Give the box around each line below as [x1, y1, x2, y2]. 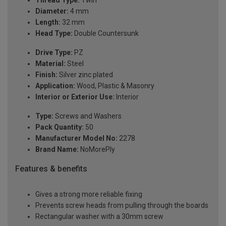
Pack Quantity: [35, 123, 84, 132]
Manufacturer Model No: [35, 134, 118, 143]
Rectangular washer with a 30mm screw [35, 212, 163, 221]
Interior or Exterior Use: [35, 93, 115, 101]
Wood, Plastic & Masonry [75, 82, 154, 90]
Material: [35, 60, 66, 68]
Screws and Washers [53, 112, 122, 121]
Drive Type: [35, 48, 73, 57]
